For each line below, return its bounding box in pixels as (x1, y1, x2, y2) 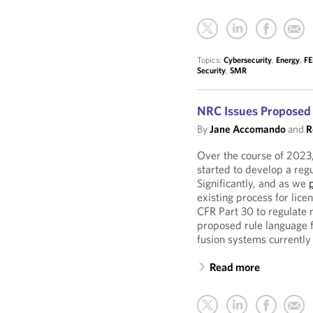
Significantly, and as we (197, 176, 310, 190)
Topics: (197, 54, 224, 65)
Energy (276, 54, 300, 65)
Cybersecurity (224, 54, 272, 65)
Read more (210, 260, 261, 274)
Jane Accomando (210, 122, 286, 136)
